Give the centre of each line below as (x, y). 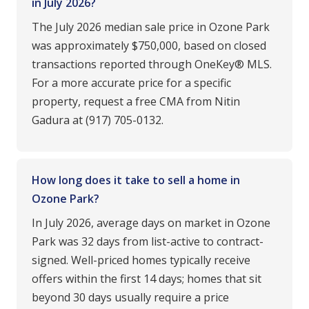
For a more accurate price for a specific (131, 83)
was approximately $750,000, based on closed (149, 46)
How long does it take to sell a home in (136, 180)
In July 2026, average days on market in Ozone (151, 223)
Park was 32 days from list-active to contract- (148, 241)
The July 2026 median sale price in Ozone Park (151, 27)
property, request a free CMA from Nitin (136, 101)
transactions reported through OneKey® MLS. (152, 64)
